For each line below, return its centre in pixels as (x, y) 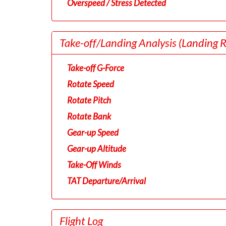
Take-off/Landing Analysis (119, 43)
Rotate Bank (89, 116)
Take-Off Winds (94, 165)
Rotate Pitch (89, 100)
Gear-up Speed (93, 132)
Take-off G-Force (96, 68)
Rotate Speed (91, 84)
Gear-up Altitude (97, 149)
